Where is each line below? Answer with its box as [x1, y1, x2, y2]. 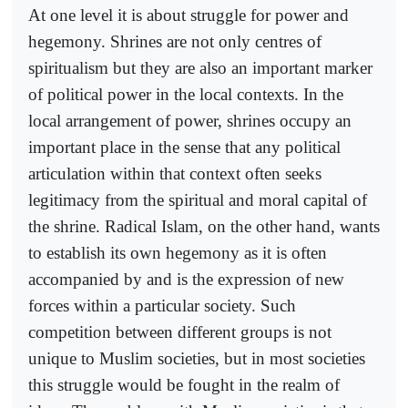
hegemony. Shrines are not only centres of [28, 31, 321, 51]
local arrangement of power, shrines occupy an [28, 110, 352, 130]
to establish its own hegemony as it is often [28, 242, 327, 262]
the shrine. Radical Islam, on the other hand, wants [28, 216, 380, 236]
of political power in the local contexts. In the [28, 84, 343, 104]
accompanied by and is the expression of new [28, 269, 344, 289]
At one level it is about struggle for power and [28, 5, 349, 25]
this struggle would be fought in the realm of [28, 374, 340, 394]
